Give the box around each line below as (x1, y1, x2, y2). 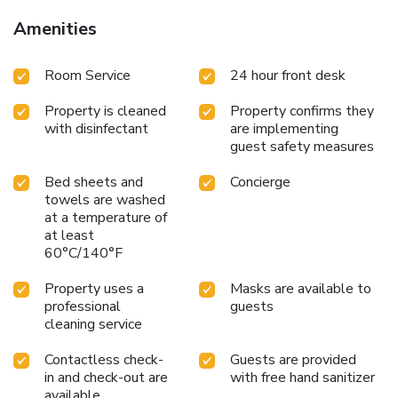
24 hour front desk (230, 66, 346, 86)
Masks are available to (230, 279, 371, 299)
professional (44, 297, 121, 317)
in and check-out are (44, 368, 168, 388)
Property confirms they (230, 101, 374, 122)
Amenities (13, 17, 97, 42)
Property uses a (44, 279, 144, 299)
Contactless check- (44, 350, 163, 370)
